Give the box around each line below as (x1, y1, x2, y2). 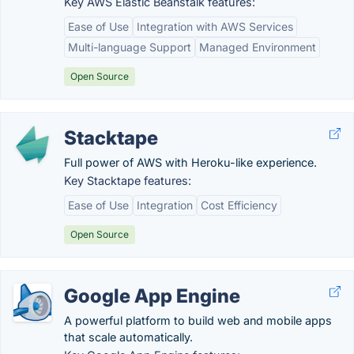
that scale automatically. (64, 330, 193, 344)
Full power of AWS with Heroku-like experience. (64, 156, 317, 169)
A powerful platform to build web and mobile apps (64, 314, 332, 327)
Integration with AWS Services (137, 20, 293, 33)
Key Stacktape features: (64, 174, 191, 187)
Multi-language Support (68, 40, 191, 54)
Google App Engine (64, 284, 240, 307)
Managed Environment (199, 40, 316, 54)
